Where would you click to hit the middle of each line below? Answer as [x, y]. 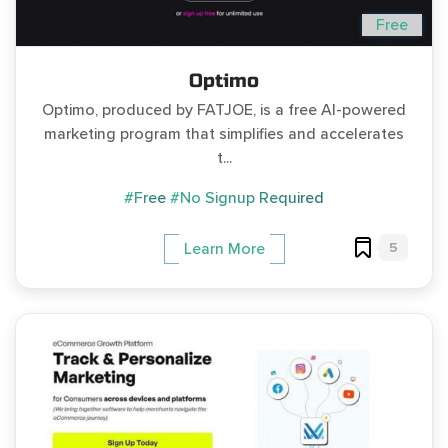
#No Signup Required [247, 198]
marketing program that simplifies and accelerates [224, 134]
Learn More [224, 249]
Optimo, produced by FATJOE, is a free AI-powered [224, 110]
